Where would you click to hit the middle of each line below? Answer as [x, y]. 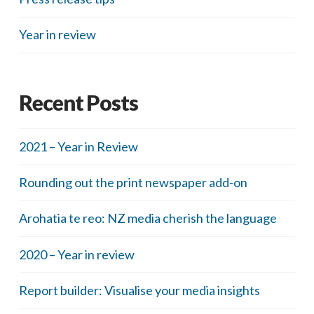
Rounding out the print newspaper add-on [133, 183]
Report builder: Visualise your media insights [139, 291]
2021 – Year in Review [78, 146]
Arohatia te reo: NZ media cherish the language [148, 218]
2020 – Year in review [76, 254]
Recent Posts [78, 103]
